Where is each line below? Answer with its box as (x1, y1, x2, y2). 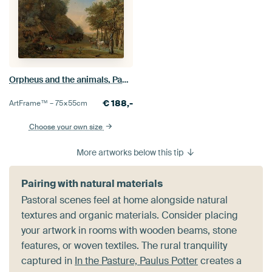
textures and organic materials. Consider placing (21, 208, 238, 222)
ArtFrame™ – (9, 98, 55, 108)
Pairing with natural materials (21, 177, 163, 190)
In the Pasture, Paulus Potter (75, 254, 198, 267)
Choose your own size (29, 121, 104, 132)
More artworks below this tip (76, 146, 186, 158)
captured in (21, 254, 75, 267)
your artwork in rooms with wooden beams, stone (21, 223, 237, 237)
